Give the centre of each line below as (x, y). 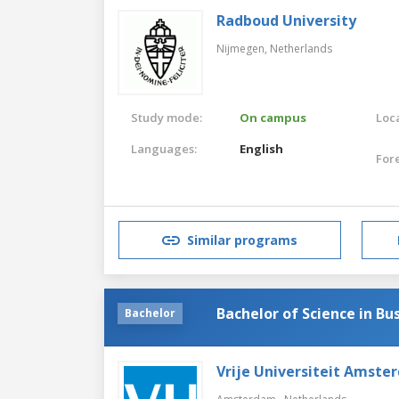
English (262, 148)
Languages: (164, 148)
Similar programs (242, 240)
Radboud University (286, 20)
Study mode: (167, 117)
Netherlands (301, 48)
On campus (273, 117)
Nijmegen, (243, 48)
